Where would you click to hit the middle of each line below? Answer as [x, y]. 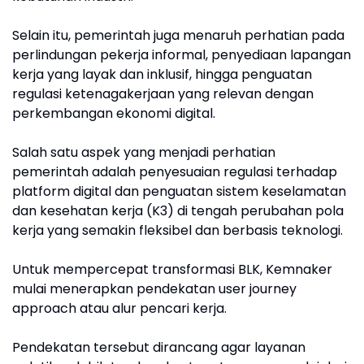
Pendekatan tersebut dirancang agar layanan [159, 347]
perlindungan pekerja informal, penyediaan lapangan [182, 55]
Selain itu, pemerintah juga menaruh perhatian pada [178, 35]
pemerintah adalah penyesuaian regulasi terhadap [175, 172]
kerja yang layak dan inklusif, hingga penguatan [162, 74]
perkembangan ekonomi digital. [114, 113]
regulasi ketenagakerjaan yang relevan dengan [163, 94]
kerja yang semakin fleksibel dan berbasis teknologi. [178, 230]
